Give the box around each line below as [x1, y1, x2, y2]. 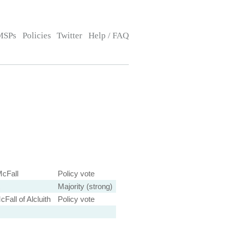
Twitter [57, 31, 83, 40]
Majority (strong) [57, 182, 112, 191]
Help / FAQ [88, 31, 129, 40]
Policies [22, 31, 51, 40]
